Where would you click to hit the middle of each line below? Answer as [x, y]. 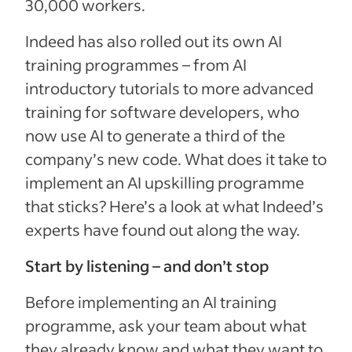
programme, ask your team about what [166, 325]
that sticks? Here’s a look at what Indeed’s [174, 206]
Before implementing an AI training [151, 302]
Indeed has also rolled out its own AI [154, 41]
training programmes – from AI [136, 64]
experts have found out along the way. [163, 229]
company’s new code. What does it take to [176, 159]
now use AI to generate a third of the [155, 135]
